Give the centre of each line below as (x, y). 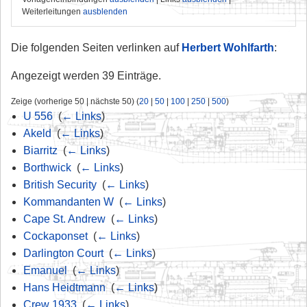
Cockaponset (55, 236)
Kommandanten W (68, 201)
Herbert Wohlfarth (228, 47)
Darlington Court (63, 253)
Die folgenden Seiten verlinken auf (96, 47)
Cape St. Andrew (64, 219)
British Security (60, 184)
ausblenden (105, 11)
